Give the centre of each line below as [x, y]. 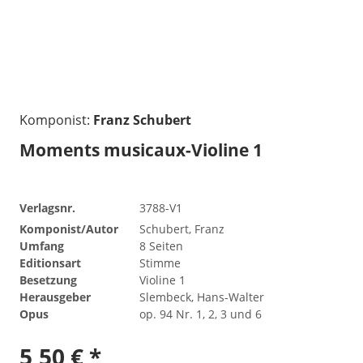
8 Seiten [161, 246]
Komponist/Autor [69, 228]
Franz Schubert [142, 120]
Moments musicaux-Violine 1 [141, 149]
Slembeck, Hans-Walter [202, 297]
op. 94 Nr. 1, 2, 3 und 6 [201, 314]
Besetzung [48, 280]
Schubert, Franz [182, 228]
